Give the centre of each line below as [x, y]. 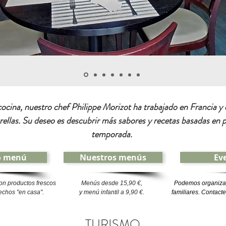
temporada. [112, 134]
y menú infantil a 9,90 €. [112, 192]
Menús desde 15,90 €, [112, 183]
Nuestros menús [113, 157]
